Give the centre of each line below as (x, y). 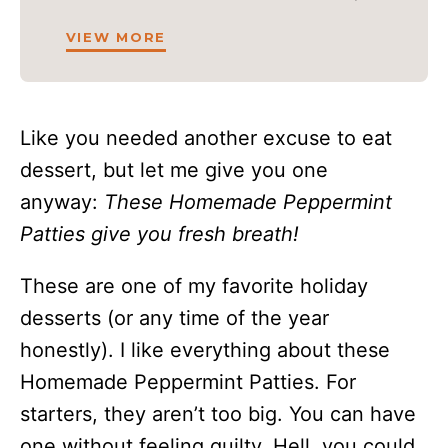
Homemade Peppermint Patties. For (188, 381)
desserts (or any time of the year (174, 317)
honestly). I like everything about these (205, 349)
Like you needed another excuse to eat (206, 137)
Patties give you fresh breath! (159, 233)
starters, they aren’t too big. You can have (218, 413)
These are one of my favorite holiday (194, 285)
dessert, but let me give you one (174, 169)
